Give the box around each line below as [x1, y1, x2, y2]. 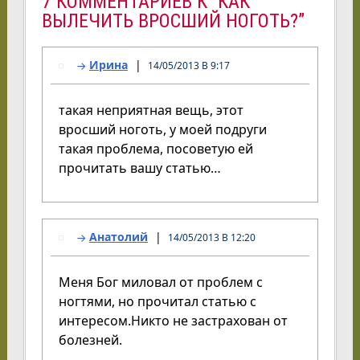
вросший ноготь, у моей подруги [58, 120, 267, 138]
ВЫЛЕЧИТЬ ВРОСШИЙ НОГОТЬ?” [41, 9, 305, 32]
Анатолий [88, 228, 148, 244]
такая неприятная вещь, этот [58, 100, 243, 119]
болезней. [58, 330, 122, 349]
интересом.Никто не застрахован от [58, 311, 288, 329]
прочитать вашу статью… [58, 158, 221, 177]
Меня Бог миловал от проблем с [58, 272, 263, 291]
